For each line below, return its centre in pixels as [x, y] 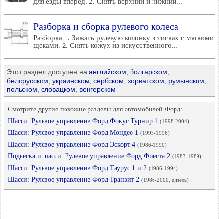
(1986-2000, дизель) [165, 180]
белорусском [28, 81]
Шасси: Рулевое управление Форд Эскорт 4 [73, 144]
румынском [186, 81]
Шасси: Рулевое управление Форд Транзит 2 [75, 180]
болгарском [149, 72]
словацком [58, 89]
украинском [71, 81]
